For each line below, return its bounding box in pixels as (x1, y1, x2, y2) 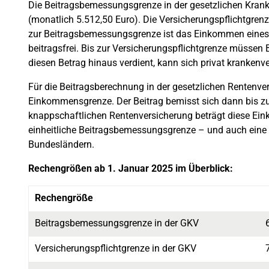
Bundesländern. (28, 138, 94, 150)
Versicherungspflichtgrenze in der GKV (35, 242, 196, 254)
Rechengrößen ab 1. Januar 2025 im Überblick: (28, 162, 233, 174)
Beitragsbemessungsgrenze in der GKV (35, 217, 199, 229)
